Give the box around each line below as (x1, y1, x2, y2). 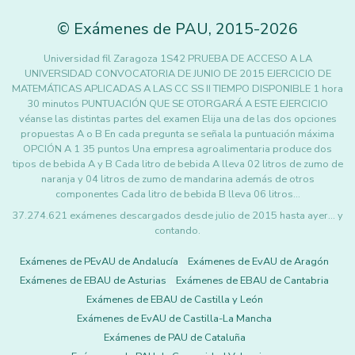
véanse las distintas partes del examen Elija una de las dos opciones (18, 112, 337, 126)
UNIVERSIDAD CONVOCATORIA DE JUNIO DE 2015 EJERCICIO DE (24, 67, 331, 81)
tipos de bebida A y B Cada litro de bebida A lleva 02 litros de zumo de (12, 157, 343, 171)
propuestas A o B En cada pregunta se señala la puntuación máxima (21, 127, 334, 141)
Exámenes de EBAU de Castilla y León (86, 292, 263, 307)
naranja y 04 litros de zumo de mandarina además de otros (40, 172, 315, 186)
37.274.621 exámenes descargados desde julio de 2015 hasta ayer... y (12, 208, 343, 223)
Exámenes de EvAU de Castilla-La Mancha (77, 311, 272, 326)
